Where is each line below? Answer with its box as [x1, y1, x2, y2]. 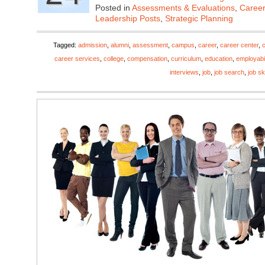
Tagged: [53, 41, 78, 49]
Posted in [95, 3, 132, 12]
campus [172, 41, 195, 49]
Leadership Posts [95, 14, 160, 23]
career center [220, 41, 258, 49]
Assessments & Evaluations [132, 3, 235, 12]
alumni [111, 41, 129, 49]
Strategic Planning [165, 14, 233, 23]
